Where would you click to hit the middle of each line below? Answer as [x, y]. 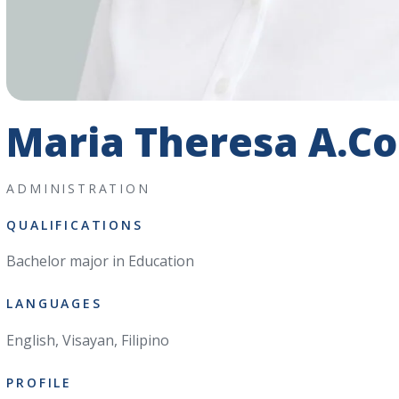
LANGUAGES [54, 304]
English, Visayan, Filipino [88, 340]
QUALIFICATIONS [75, 224]
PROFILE [39, 382]
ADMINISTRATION [78, 188]
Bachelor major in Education [101, 261]
